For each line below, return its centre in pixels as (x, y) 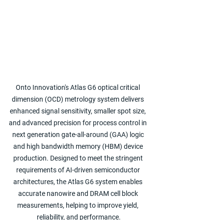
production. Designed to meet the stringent (79, 158)
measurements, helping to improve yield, (79, 205)
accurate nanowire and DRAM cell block (79, 193)
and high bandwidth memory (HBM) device (79, 146)
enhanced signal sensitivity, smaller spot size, (79, 111)
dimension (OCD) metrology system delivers (79, 99)
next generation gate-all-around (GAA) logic (79, 134)
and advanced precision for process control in (79, 123)
